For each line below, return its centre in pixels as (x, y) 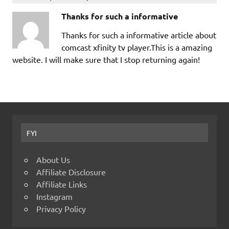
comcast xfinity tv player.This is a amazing (137, 47)
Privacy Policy (61, 208)
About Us (53, 159)
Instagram (54, 196)
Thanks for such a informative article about (139, 35)
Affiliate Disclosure (71, 171)
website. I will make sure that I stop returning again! (106, 60)
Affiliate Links (62, 184)
